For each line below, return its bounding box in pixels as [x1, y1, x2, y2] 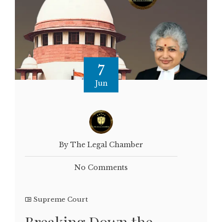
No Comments [74, 163, 128, 172]
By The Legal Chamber [59, 140, 143, 150]
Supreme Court [33, 195, 88, 204]
